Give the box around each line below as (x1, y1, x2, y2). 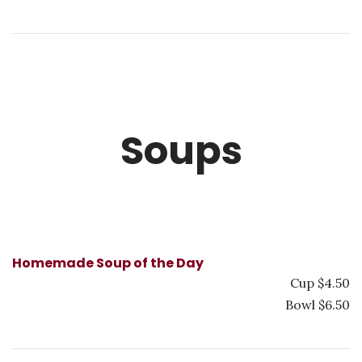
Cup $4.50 (290, 275, 350, 291)
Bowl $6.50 (285, 297, 350, 313)
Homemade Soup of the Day (12, 254, 204, 272)
